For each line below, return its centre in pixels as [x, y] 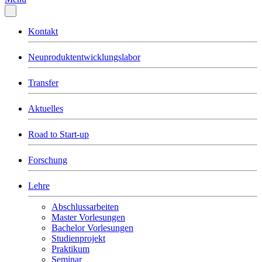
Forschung [48, 160]
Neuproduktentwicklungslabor [84, 57]
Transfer [43, 83]
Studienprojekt [78, 238]
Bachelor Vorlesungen [92, 228]
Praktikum [70, 249]
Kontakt [43, 31]
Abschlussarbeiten [85, 207]
